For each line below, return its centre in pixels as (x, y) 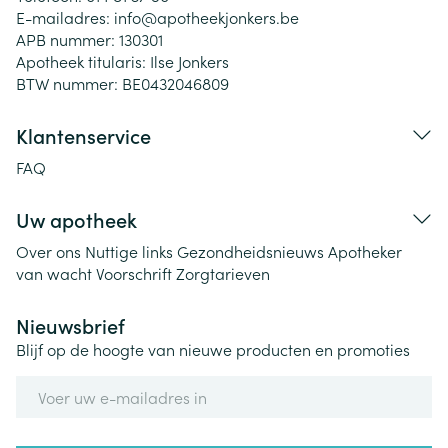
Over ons (48, 251)
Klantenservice (83, 135)
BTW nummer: (69, 83)
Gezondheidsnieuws (250, 251)
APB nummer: (67, 39)
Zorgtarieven (223, 273)
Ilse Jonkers (189, 61)
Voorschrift (134, 273)
